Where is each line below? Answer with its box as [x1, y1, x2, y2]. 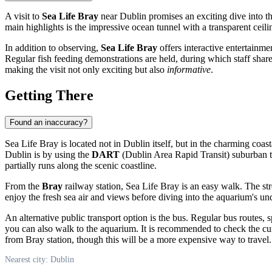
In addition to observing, [5, 42, 101, 53]
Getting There [5, 87, 93, 103]
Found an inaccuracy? [10, 117, 87, 127]
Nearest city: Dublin [5, 254, 74, 264]
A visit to [5, 10, 42, 21]
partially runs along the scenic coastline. [5, 160, 157, 171]
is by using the [32, 149, 92, 160]
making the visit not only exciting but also [5, 64, 167, 75]
